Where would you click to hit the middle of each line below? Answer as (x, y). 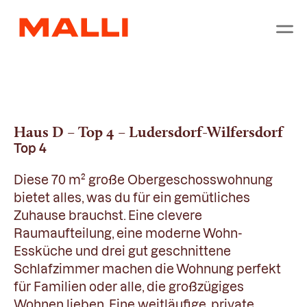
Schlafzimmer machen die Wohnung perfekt (147, 269)
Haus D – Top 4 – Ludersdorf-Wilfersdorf (148, 132)
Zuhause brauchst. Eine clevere (108, 216)
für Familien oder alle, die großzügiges (129, 287)
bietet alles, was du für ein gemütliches (132, 198)
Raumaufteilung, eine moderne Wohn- (128, 233)
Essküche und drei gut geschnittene (122, 251)
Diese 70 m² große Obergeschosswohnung (143, 180)
